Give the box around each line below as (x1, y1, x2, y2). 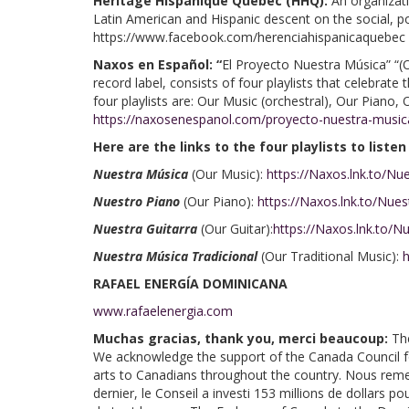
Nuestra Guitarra (93, 220, 201, 237)
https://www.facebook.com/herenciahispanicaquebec (93, 28, 405, 46)
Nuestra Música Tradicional (93, 247, 261, 265)
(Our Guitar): (201, 220, 273, 237)
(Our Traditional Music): (261, 247, 403, 265)
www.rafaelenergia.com (93, 302, 233, 320)
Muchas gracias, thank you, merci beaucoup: (93, 330, 392, 347)
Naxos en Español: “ (93, 56, 222, 73)
